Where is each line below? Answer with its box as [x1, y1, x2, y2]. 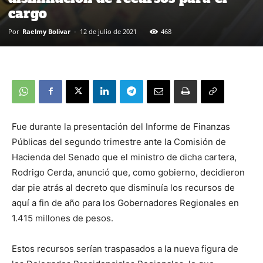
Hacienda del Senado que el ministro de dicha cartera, [12, 151, 237, 163]
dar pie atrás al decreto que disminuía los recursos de [12, 181, 235, 193]
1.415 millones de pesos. [12, 212, 113, 224]
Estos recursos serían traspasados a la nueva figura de [12, 242, 238, 254]
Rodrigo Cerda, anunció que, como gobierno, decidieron [12, 166, 245, 178]
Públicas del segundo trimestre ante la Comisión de [12, 136, 226, 147]
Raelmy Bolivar [22, 26, 70, 36]
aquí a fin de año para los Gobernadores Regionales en [12, 197, 239, 208]
